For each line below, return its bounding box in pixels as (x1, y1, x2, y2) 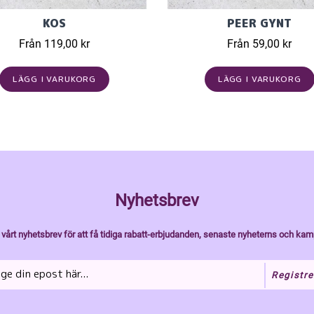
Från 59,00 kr (227, 37, 292, 50)
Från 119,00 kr (19, 37, 90, 50)
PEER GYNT (227, 15, 292, 31)
